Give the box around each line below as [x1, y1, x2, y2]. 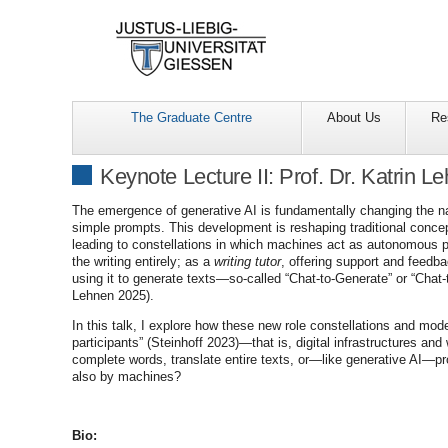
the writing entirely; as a [72, 254, 214, 270]
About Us [327, 110, 382, 126]
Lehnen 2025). [72, 288, 154, 304]
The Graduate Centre [131, 110, 252, 126]
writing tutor [214, 254, 281, 270]
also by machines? [72, 368, 181, 384]
